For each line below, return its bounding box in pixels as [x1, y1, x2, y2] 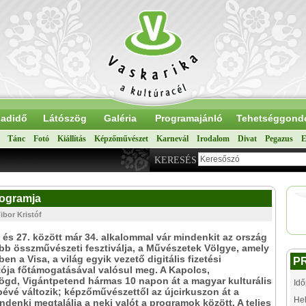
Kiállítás [57, 134, 86, 143]
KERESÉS [154, 155, 197, 165]
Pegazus [265, 134, 293, 143]
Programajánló [154, 113, 223, 124]
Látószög [42, 113, 87, 124]
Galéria [104, 113, 137, 124]
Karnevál [156, 134, 189, 143]
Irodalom [197, 134, 229, 143]
